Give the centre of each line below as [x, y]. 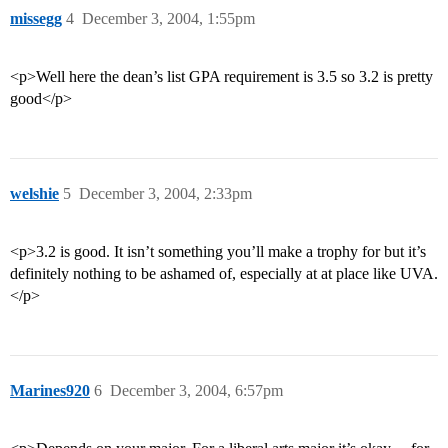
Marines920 [50, 391]
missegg [36, 19]
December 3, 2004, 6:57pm [196, 391]
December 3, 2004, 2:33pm [165, 194]
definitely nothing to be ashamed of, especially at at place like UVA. [224, 274]
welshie [34, 194]
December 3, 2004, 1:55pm [168, 19]
